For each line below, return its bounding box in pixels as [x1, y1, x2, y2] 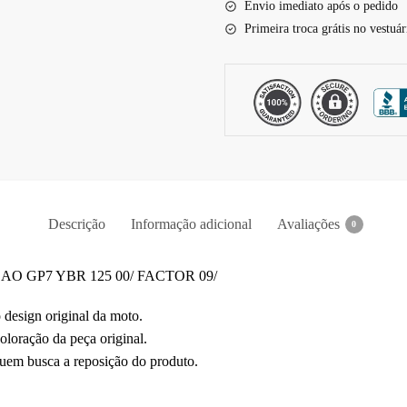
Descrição [47, 216, 105, 232]
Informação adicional [130, 216, 252, 232]
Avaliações [276, 216, 340, 232]
